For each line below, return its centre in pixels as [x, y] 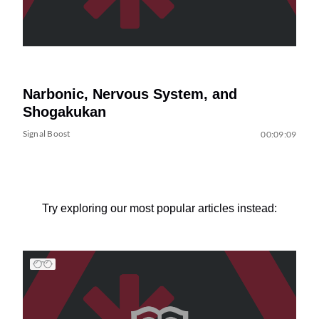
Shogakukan [64, 111]
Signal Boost [46, 133]
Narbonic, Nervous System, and [130, 94]
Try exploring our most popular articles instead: [159, 208]
